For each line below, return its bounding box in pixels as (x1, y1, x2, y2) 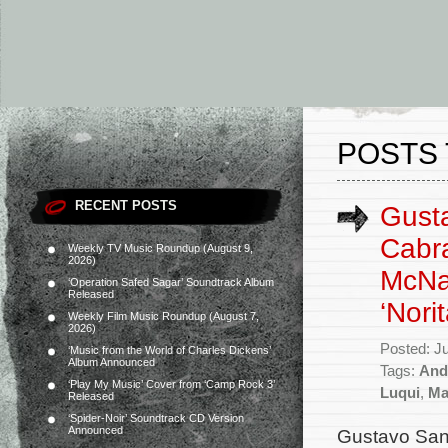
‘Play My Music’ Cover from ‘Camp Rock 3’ (68, 378, 275, 390)
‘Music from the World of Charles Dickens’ (68, 344, 271, 356)
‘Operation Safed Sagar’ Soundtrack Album (68, 276, 274, 288)
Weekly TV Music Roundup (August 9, (68, 242, 253, 254)
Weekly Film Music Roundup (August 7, (68, 310, 259, 322)
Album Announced (68, 356, 155, 368)
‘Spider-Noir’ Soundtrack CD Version (68, 412, 244, 424)
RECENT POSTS (75, 198, 177, 213)
